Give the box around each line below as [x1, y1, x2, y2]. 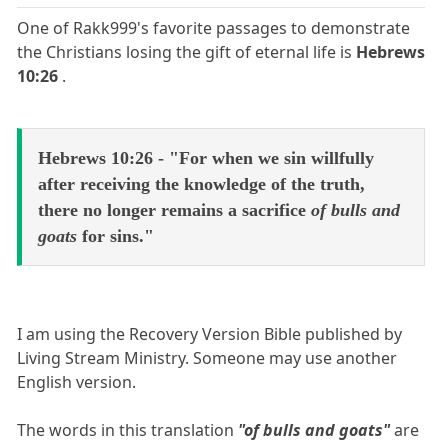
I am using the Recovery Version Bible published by [17, 323, 403, 346]
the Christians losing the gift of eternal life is [17, 41, 357, 64]
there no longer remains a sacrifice [38, 200, 311, 221]
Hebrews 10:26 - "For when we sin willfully [38, 148, 374, 169]
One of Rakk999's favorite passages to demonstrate [17, 17, 411, 40]
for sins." [82, 226, 154, 247]
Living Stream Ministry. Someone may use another [17, 347, 398, 370]
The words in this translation [17, 419, 239, 442]
